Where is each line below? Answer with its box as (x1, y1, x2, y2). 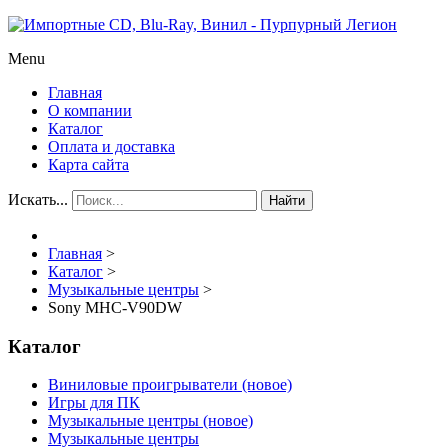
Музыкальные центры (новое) (48, 412, 253, 430)
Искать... (8, 191, 68, 208)
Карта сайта (48, 156, 129, 173)
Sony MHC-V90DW (48, 299, 182, 316)
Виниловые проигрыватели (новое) (48, 376, 292, 394)
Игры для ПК (48, 394, 140, 412)
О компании (48, 102, 132, 119)
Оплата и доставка (48, 138, 175, 155)
